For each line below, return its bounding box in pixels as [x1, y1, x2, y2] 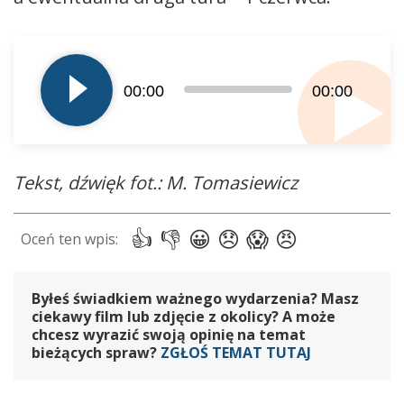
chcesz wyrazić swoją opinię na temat [32, 324, 306, 344]
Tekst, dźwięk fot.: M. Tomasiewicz [14, 170, 298, 195]
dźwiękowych [13, 74, 101, 95]
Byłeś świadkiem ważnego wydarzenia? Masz [32, 288, 359, 308]
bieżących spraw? [32, 342, 161, 363]
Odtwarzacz [13, 27, 91, 48]
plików [13, 50, 57, 71]
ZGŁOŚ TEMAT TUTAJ [161, 342, 311, 363]
